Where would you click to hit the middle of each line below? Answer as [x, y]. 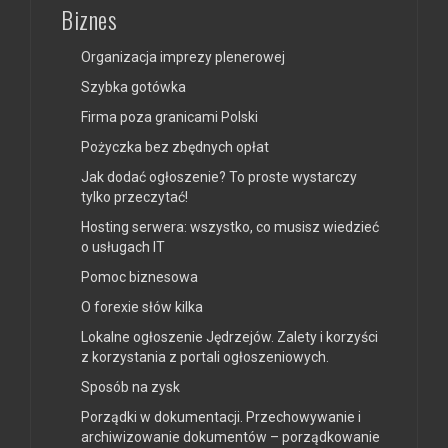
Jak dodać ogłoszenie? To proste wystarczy [219, 176]
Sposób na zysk [130, 386]
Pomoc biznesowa [139, 276]
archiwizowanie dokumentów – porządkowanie [230, 436]
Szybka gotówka [133, 86]
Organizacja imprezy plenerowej [183, 56]
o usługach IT [123, 246]
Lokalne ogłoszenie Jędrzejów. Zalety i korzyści [229, 336]
